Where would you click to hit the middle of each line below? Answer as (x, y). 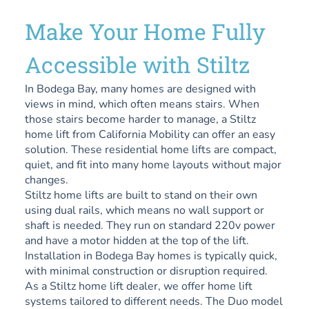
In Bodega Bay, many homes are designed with (140, 89)
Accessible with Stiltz (137, 64)
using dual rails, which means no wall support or (144, 210)
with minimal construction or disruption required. (146, 271)
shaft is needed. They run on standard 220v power (150, 225)
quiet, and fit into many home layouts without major (153, 165)
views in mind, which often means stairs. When (142, 104)
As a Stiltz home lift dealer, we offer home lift (139, 286)
